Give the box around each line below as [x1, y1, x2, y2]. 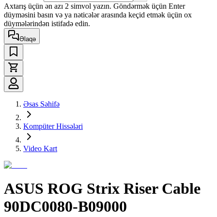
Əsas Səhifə [23, 99, 60, 108]
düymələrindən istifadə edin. [4, 19, 90, 28]
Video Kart [23, 144, 57, 153]
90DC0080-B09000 [4, 198, 127, 216]
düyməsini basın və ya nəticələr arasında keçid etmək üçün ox [4, 10, 192, 19]
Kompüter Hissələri [23, 122, 83, 130]
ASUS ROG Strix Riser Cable [4, 180, 201, 198]
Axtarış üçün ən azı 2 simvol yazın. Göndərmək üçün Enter [4, 1, 185, 10]
